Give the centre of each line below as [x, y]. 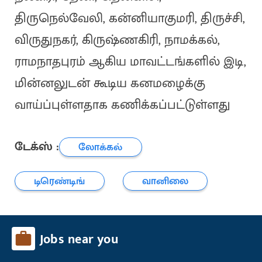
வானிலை [166, 181]
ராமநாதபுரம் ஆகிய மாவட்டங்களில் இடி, [130, 62]
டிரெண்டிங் [60, 181]
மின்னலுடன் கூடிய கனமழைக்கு [110, 84]
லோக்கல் [101, 147]
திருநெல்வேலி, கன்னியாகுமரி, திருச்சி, [130, 19]
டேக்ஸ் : [37, 147]
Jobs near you [79, 240]
